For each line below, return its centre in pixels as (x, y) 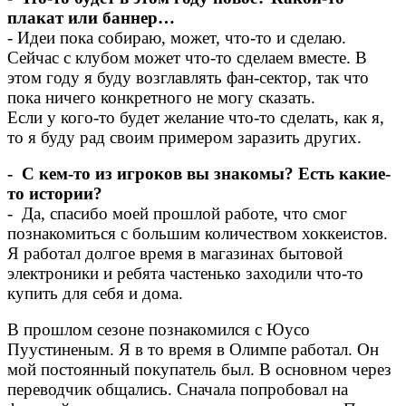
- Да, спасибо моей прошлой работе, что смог (177, 214)
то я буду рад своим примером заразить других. (187, 138)
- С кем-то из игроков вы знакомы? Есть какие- (199, 174)
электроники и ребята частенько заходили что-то (185, 274)
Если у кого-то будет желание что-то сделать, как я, (196, 118)
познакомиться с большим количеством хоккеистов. (198, 234)
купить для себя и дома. (97, 294)
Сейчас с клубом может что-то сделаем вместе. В (187, 58)
